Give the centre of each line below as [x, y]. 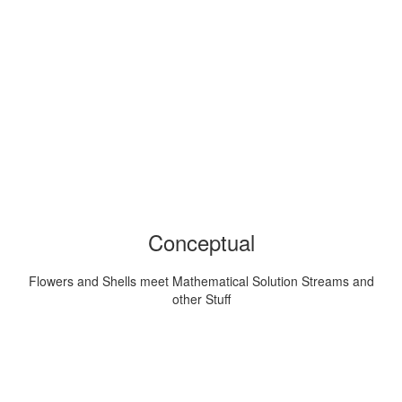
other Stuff [201, 298]
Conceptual [201, 242]
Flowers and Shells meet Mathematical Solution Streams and [201, 280]
